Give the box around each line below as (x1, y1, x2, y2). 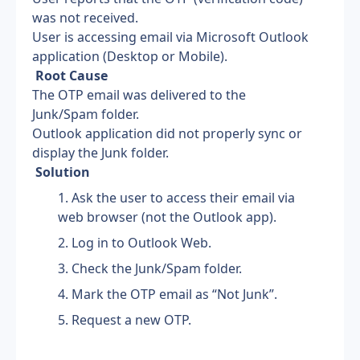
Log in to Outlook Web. (72, 233, 211, 252)
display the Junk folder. (32, 143, 169, 162)
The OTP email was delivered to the (32, 85, 246, 104)
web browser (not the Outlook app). (58, 207, 276, 226)
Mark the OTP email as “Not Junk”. (72, 284, 277, 303)
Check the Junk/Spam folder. (72, 259, 242, 277)
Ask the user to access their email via (72, 188, 295, 207)
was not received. (32, 8, 138, 27)
